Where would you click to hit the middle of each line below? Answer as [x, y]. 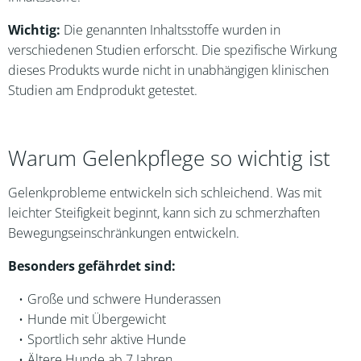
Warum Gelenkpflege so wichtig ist [169, 158]
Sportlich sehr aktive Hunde [106, 339]
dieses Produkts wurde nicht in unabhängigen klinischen [168, 70]
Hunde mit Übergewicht [96, 319]
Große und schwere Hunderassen [124, 299]
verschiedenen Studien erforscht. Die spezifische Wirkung [172, 50]
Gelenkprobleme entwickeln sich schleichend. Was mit [165, 193]
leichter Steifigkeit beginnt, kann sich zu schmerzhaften [164, 213]
